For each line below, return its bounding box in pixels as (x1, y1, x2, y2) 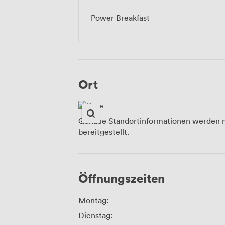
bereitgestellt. (78, 127, 129, 137)
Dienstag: (78, 210, 113, 221)
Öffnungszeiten (78, 170, 165, 186)
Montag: (78, 195, 109, 206)
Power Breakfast (91, 13, 150, 23)
